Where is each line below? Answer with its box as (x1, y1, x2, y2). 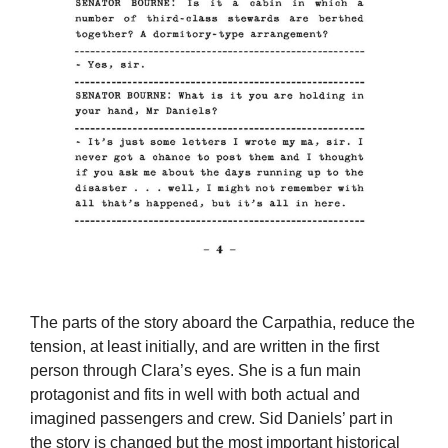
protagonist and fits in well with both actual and (30, 386, 360, 404)
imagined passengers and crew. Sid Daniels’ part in (30, 410, 393, 428)
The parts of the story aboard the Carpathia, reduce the (30, 314, 415, 332)
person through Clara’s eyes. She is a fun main (30, 362, 361, 380)
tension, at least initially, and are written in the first (30, 338, 379, 356)
